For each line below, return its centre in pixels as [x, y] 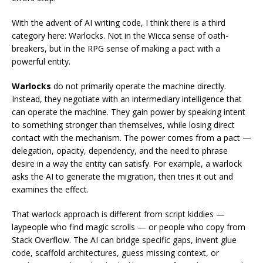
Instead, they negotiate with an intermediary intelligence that [127, 99]
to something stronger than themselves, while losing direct [123, 125]
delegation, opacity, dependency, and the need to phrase [120, 151]
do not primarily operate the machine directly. [139, 86]
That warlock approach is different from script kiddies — [118, 214]
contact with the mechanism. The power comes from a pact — [131, 138]
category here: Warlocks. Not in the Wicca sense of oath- [120, 36]
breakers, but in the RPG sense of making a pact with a [116, 48]
